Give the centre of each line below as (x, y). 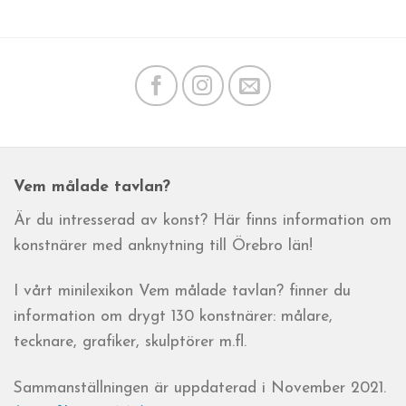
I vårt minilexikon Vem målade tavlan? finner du (182, 292)
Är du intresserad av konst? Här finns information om (203, 220)
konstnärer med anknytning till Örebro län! (163, 246)
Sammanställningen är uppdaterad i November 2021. (200, 389)
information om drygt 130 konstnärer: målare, (173, 317)
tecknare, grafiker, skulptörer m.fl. (130, 343)
